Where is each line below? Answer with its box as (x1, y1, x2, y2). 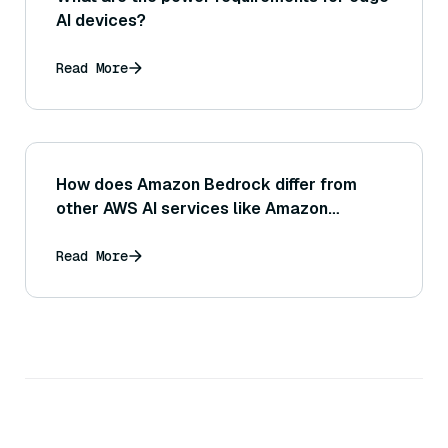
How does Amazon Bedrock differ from (56, 174, 357, 196)
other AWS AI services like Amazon (56, 198, 328, 220)
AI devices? (56, 10, 146, 32)
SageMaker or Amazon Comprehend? (56, 222, 349, 244)
